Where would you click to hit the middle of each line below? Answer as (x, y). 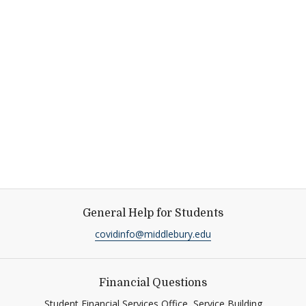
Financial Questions (153, 282)
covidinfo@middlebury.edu (153, 234)
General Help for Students (153, 213)
